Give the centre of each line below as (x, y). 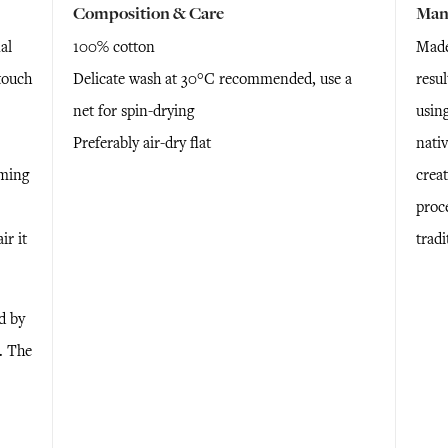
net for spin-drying (133, 111)
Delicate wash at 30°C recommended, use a (212, 79)
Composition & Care (148, 13)
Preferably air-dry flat (141, 143)
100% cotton (113, 47)
